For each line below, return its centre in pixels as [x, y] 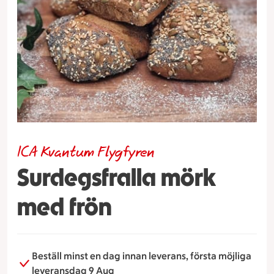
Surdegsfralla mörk [117, 177]
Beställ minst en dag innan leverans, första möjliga [142, 256]
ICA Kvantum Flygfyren [86, 153]
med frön [65, 206]
